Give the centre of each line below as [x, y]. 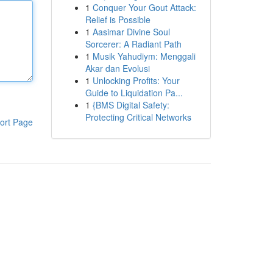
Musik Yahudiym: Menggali [144, 56]
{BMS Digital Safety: [131, 105]
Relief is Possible [118, 19]
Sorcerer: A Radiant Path [133, 44]
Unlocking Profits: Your [136, 80]
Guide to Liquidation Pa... [134, 93]
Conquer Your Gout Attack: [144, 7]
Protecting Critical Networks [138, 117]
